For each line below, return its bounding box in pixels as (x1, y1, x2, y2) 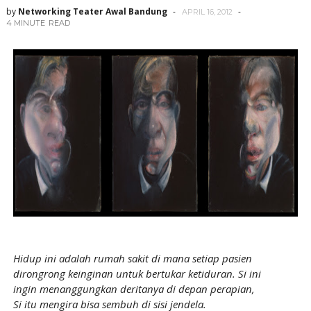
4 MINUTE (6, 18, 45, 28)
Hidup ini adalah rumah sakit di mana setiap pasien (12, 251, 252, 265)
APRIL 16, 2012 (181, 7, 233, 17)
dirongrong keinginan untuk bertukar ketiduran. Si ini (12, 267, 261, 280)
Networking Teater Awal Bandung (17, 6, 167, 17)
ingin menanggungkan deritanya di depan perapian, (12, 282, 255, 296)
